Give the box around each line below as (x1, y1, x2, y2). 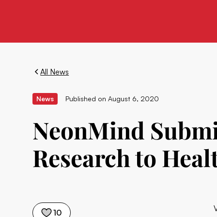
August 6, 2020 (108, 94, 159, 103)
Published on (65, 94, 107, 103)
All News (40, 67, 69, 77)
